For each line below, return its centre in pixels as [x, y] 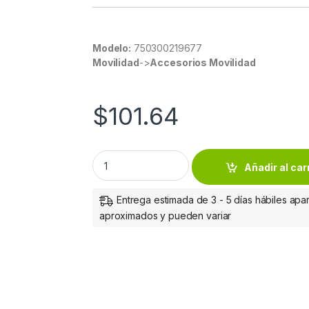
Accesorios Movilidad [203, 63]
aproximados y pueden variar [166, 216]
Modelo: [112, 48]
